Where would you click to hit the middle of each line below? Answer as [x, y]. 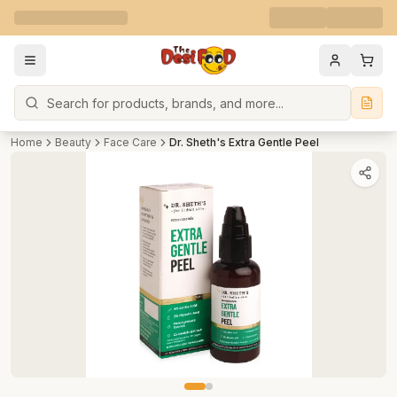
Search [38, 130]
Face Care [130, 142]
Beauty [73, 142]
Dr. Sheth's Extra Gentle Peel [244, 142]
